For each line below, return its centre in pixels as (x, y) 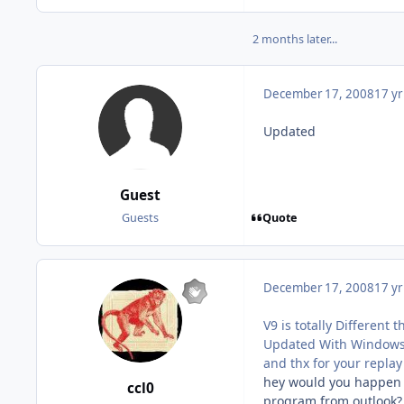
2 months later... (295, 40)
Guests (140, 217)
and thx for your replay (333, 363)
